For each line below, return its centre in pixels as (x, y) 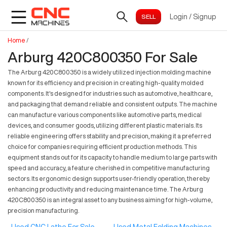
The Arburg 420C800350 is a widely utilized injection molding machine (109, 72)
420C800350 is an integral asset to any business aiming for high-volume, (110, 200)
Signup (204, 16)
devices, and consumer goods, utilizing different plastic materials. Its (105, 125)
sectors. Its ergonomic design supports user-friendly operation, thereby (109, 179)
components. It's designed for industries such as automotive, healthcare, (110, 93)
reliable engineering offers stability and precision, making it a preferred (109, 136)
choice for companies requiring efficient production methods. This (102, 147)
